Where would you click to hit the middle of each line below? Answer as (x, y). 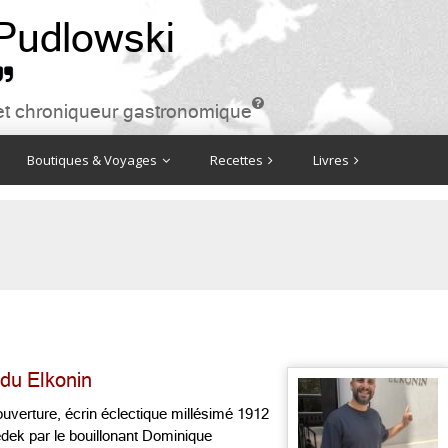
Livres (332, 160)
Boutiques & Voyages (93, 160)
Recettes (238, 160)
